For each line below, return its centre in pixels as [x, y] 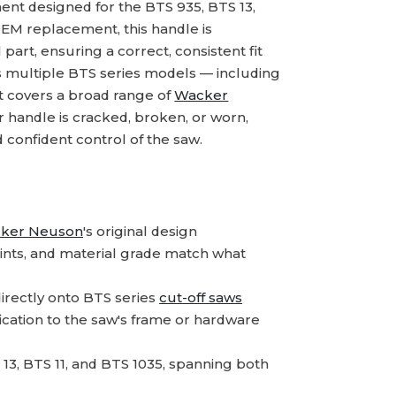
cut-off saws [201, 297]
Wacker [202, 95]
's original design [141, 231]
